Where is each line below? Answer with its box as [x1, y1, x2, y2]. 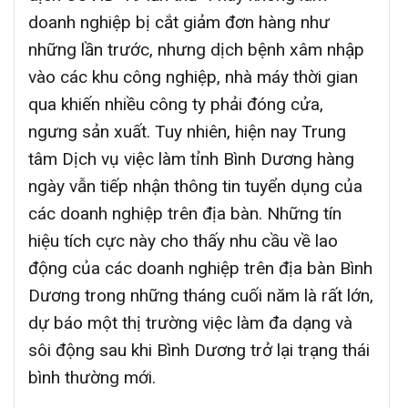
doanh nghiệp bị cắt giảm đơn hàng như [28, 11, 330, 33]
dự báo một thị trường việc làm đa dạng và [28, 311, 352, 333]
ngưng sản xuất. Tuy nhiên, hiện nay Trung [28, 120, 346, 142]
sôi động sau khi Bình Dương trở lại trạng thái [28, 339, 370, 361]
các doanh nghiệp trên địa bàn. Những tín [28, 202, 342, 224]
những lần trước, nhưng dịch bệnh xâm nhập [28, 38, 364, 60]
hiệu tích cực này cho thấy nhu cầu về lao [28, 229, 338, 251]
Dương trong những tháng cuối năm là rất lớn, [28, 284, 373, 306]
